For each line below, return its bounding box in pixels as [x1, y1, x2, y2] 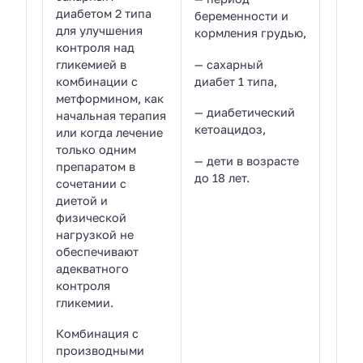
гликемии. [56, 295, 114, 310]
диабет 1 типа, [194, 74, 278, 88]
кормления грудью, [194, 26, 307, 41]
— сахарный [194, 57, 264, 71]
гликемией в [56, 57, 127, 71]
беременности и [194, 9, 289, 23]
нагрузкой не [56, 227, 135, 241]
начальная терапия [56, 108, 167, 122]
